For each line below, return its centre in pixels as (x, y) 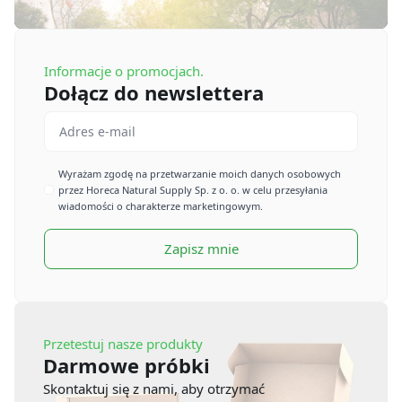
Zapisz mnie (201, 248)
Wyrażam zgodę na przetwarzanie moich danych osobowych (200, 173)
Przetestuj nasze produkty (123, 343)
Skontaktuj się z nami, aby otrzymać (154, 388)
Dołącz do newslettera (154, 92)
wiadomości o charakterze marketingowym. (161, 205)
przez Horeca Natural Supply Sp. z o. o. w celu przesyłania (193, 189)
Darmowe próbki (127, 365)
